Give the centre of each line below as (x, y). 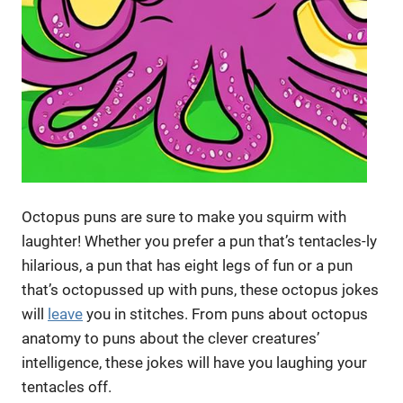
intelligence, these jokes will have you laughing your (194, 363)
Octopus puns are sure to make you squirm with (184, 217)
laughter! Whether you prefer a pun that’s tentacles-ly (199, 242)
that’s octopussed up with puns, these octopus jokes (200, 290)
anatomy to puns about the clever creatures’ (170, 339)
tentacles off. (67, 387)
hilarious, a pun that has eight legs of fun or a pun (187, 266)
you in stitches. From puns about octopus (225, 314)
